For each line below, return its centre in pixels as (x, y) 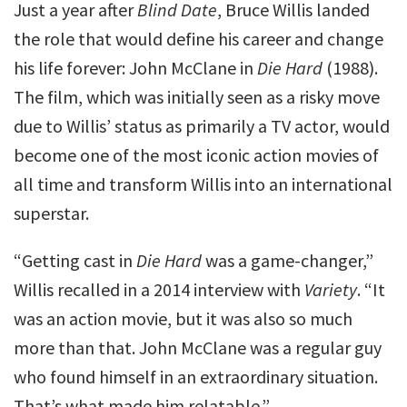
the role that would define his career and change (199, 39)
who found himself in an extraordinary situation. (196, 377)
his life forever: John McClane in (135, 68)
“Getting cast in (75, 260)
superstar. (51, 213)
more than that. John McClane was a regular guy (198, 347)
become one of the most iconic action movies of (196, 155)
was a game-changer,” (288, 260)
